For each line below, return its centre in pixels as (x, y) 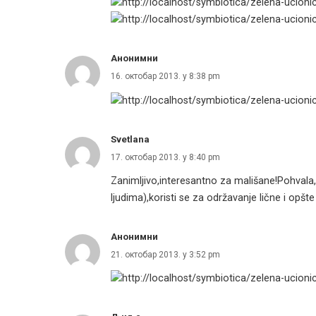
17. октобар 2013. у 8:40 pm (165, 157)
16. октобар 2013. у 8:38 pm (165, 77)
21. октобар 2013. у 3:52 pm (165, 254)
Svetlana (130, 139)
